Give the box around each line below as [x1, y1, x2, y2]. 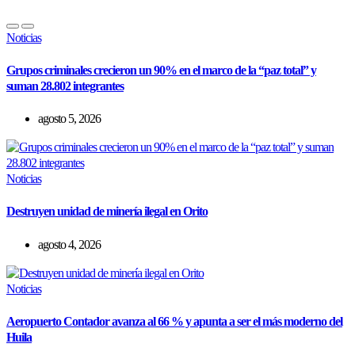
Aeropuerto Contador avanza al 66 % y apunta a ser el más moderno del [6, 314, 342, 328]
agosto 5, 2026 [38, 112, 101, 126]
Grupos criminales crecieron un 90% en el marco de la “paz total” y [6, 63, 316, 77]
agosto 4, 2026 [38, 237, 101, 251]
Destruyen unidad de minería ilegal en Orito [6, 204, 208, 219]
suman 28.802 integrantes [6, 78, 124, 93]
